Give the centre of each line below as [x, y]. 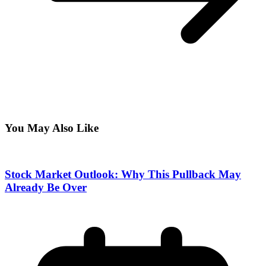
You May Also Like [52, 128]
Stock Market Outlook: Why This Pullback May [123, 174]
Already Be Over [46, 187]
